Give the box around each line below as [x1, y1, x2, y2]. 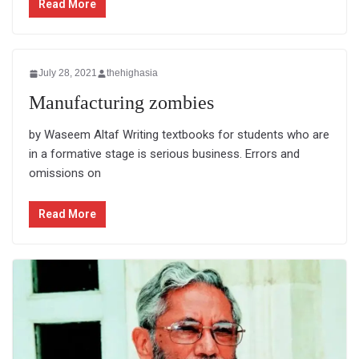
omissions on [29, 166, 101, 181]
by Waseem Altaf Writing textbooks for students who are [29, 127, 329, 143]
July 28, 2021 [38, 67, 97, 79]
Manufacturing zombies [29, 92, 214, 114]
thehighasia [107, 67, 158, 79]
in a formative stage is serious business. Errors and [29, 147, 300, 162]
